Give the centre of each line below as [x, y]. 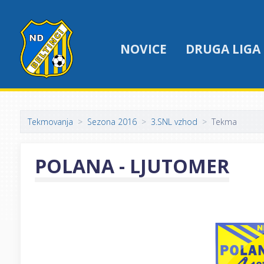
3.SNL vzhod [174, 122]
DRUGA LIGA [223, 49]
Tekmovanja [50, 122]
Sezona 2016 [112, 122]
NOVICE [143, 49]
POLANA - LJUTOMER [132, 166]
